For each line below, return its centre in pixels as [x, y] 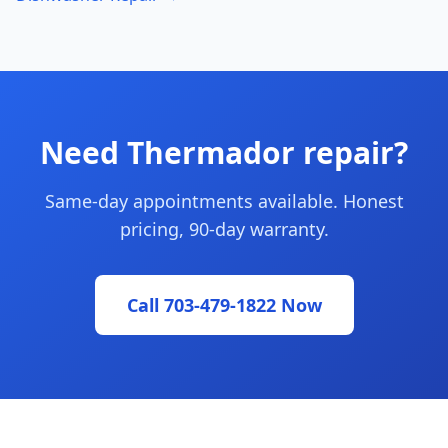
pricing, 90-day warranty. [224, 229]
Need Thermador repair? [224, 152]
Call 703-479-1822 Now [224, 305]
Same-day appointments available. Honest [224, 201]
